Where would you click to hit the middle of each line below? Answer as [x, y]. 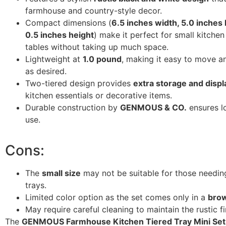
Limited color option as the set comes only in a [117, 197]
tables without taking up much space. [97, 47]
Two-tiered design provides [79, 83]
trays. [36, 185]
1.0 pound [102, 59]
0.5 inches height [60, 35]
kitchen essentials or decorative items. [99, 96]
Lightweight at [54, 59]
